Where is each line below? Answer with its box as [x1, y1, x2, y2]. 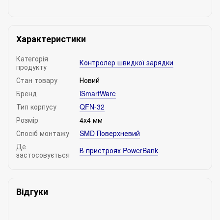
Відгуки [16, 185, 48, 198]
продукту [16, 62, 47, 72]
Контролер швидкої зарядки [80, 57, 173, 67]
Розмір [16, 115, 38, 125]
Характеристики [16, 32, 86, 45]
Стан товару [16, 75, 57, 85]
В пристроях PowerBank [80, 145, 158, 155]
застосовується [16, 150, 70, 160]
